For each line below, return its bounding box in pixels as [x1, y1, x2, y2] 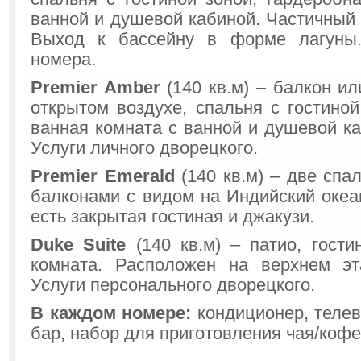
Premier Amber [31, 78, 160, 98]
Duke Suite [31, 235, 127, 255]
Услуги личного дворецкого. [31, 139, 258, 158]
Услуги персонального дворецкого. [31, 276, 315, 295]
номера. [31, 50, 96, 69]
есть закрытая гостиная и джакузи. [31, 207, 314, 226]
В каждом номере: [31, 304, 191, 323]
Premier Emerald [31, 167, 175, 186]
